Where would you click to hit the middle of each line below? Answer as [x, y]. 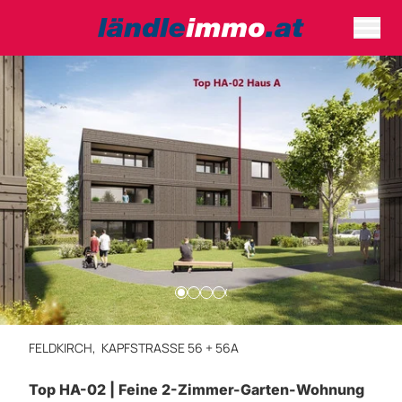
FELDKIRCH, [65, 348]
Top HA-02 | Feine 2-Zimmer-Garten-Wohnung [197, 390]
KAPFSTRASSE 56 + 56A [166, 348]
